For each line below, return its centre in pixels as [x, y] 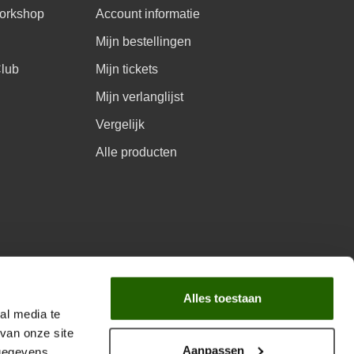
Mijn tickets [127, 70]
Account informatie [148, 14]
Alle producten [136, 153]
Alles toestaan [222, 298]
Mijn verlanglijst [139, 97]
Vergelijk [120, 125]
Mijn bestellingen [143, 42]
